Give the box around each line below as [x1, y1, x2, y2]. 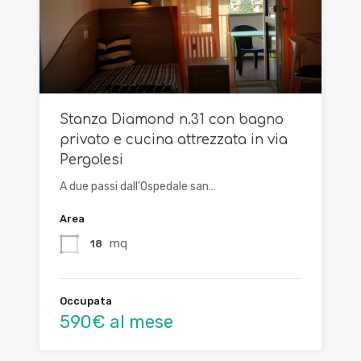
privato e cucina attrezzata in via [60, 131, 288, 147]
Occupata [60, 294, 112, 307]
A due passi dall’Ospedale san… [60, 179, 216, 193]
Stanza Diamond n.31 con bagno [60, 111, 284, 127]
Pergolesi [60, 151, 123, 168]
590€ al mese [60, 310, 173, 333]
